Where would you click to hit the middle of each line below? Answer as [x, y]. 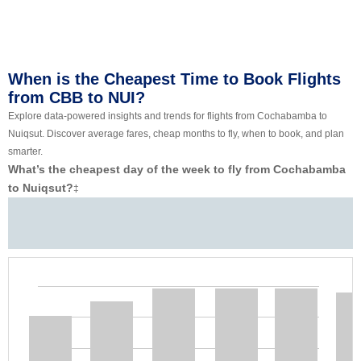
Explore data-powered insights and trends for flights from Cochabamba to [168, 116]
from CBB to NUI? [77, 98]
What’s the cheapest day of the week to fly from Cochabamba [177, 170]
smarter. [25, 152]
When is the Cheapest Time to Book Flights [174, 79]
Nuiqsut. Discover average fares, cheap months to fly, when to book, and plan [176, 134]
